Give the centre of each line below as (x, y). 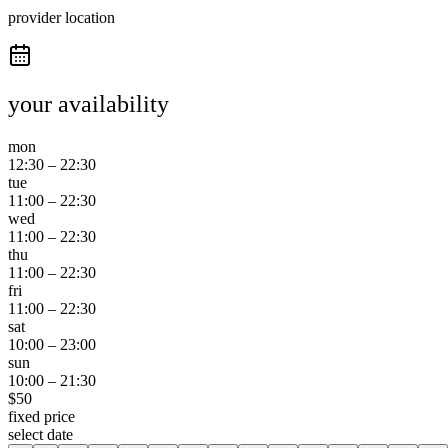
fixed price (41, 416)
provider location (61, 18)
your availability (88, 104)
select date (40, 434)
